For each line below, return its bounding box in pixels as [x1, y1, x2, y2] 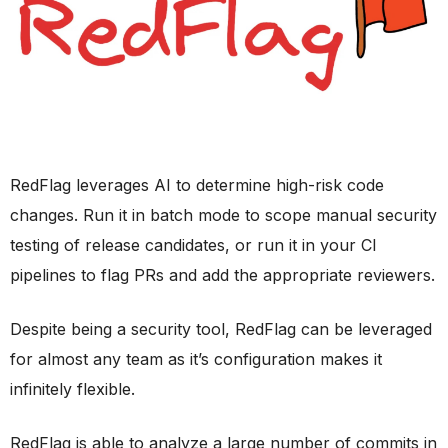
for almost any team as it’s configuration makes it [10, 349, 382, 369]
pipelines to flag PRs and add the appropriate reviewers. [10, 265, 435, 285]
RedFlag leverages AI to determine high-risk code [10, 175, 384, 195]
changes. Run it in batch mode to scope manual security [10, 205, 437, 225]
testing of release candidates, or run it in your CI [10, 235, 377, 255]
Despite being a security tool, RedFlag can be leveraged [10, 319, 432, 339]
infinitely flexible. [10, 379, 135, 399]
